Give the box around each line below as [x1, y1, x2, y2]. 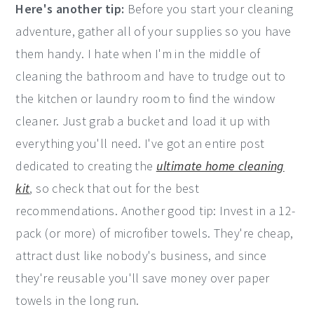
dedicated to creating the [15, 157, 156, 174]
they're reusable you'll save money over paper [15, 269, 270, 286]
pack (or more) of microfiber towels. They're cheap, [15, 224, 294, 241]
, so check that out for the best [29, 179, 200, 196]
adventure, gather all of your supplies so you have [15, 22, 292, 39]
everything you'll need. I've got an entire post [15, 135, 265, 151]
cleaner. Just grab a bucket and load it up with [15, 112, 271, 129]
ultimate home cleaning [156, 157, 285, 174]
